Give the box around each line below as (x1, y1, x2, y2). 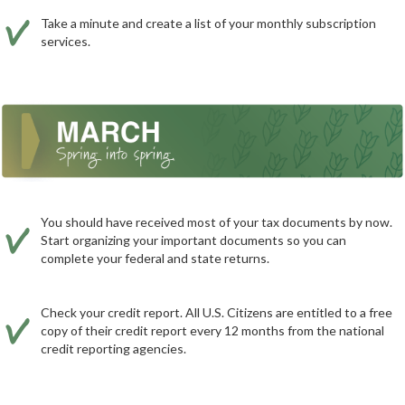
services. (41, 33, 90, 50)
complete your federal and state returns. (41, 250, 269, 266)
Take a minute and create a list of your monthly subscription (41, 15, 376, 32)
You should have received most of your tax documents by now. (41, 213, 392, 230)
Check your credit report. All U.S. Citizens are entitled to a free (41, 304, 392, 320)
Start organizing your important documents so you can (41, 231, 346, 248)
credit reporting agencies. (41, 340, 186, 356)
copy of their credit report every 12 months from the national (41, 322, 384, 338)
